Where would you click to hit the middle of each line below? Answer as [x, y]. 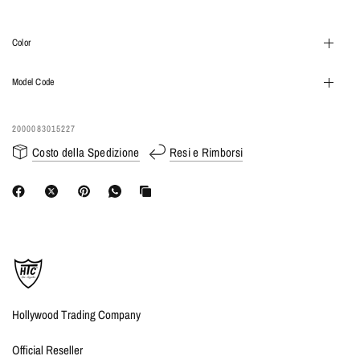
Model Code [33, 82]
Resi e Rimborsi [206, 152]
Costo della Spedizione [86, 152]
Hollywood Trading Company [77, 315]
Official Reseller [48, 350]
